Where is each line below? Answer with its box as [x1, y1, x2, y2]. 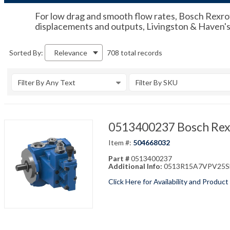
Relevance [54, 48, 87, 57]
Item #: [108, 138, 133, 147]
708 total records [107, 48, 162, 57]
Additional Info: [108, 162, 164, 170]
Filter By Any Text [18, 78, 75, 87]
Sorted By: [9, 48, 43, 57]
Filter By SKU [136, 78, 178, 87]
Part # [108, 154, 131, 163]
